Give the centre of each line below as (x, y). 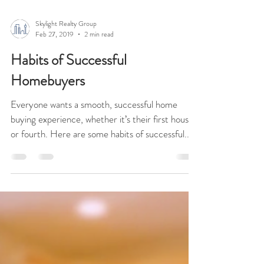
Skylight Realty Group (66, 44)
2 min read (99, 55)
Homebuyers (48, 102)
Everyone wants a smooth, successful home (94, 126)
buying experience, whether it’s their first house (102, 140)
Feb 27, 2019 (55, 55)
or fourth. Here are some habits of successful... (101, 155)
